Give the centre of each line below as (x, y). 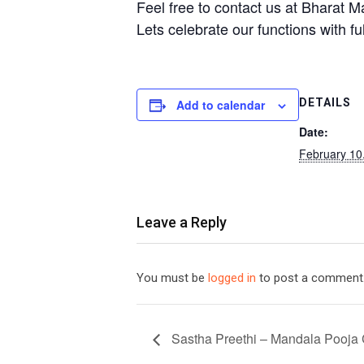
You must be (172, 278)
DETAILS (325, 102)
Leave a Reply (182, 222)
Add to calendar (221, 105)
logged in (232, 278)
